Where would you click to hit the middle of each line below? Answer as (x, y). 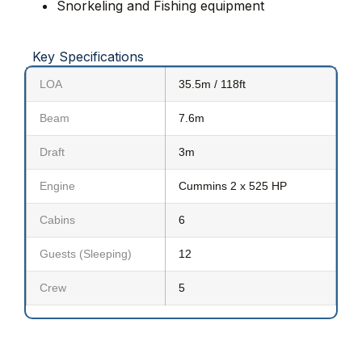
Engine (57, 185)
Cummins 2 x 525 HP (233, 185)
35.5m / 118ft (212, 84)
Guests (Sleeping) (86, 253)
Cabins (57, 219)
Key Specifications (88, 56)
